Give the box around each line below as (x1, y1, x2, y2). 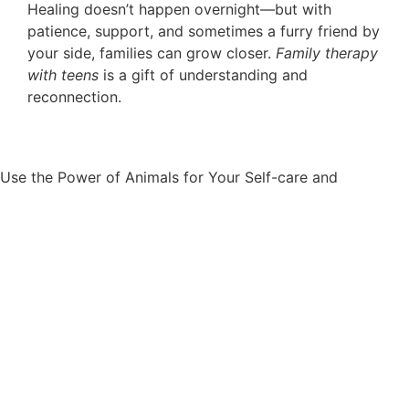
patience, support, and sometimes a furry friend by (27, 21, 380, 40)
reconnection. (27, 87, 121, 106)
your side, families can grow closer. (27, 43, 276, 62)
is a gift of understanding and (99, 65, 308, 84)
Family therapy (276, 43, 378, 62)
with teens (27, 65, 99, 84)
